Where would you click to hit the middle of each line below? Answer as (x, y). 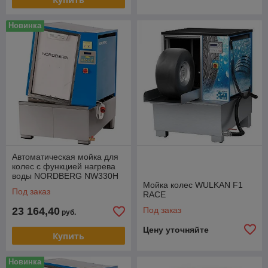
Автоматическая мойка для (65, 157)
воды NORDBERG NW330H (65, 176)
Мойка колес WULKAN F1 (193, 185)
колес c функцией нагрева (64, 166)
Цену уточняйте (176, 230)
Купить (68, 236)
